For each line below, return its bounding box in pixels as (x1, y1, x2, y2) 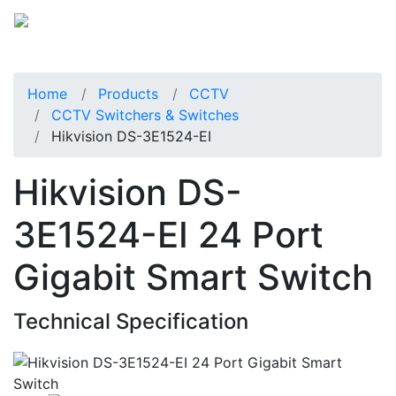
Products (98, 84, 158, 103)
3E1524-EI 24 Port (13, 212, 324, 256)
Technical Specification (13, 308, 248, 334)
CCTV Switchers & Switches (51, 105, 239, 124)
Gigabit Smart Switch (13, 255, 373, 299)
